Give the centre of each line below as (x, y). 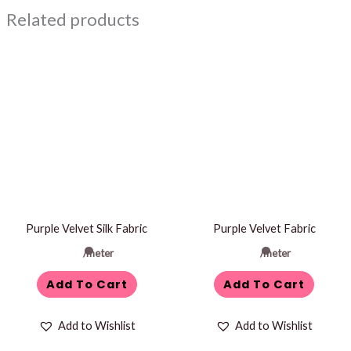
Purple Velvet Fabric (264, 228)
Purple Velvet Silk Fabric (87, 228)
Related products (72, 19)
